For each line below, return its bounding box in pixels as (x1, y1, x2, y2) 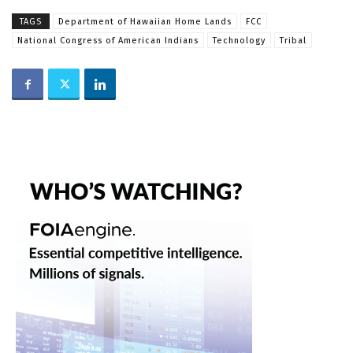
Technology (213, 35, 266, 46)
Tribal (280, 35, 307, 46)
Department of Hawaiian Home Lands (58, 17, 232, 27)
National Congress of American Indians (17, 35, 199, 46)
